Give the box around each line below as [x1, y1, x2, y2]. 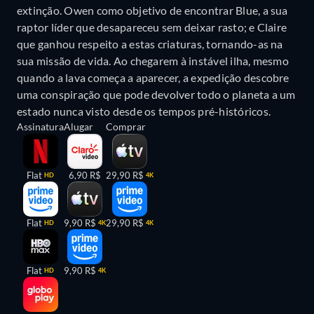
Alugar [64, 121, 93, 133]
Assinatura [17, 121, 64, 133]
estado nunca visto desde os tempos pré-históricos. [17, 104, 271, 118]
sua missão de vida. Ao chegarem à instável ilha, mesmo [17, 54, 289, 68]
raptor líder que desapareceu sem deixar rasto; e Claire [17, 20, 287, 34]
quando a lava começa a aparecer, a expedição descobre [17, 71, 289, 85]
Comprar [106, 121, 146, 133]
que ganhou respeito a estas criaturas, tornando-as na [17, 37, 283, 51]
